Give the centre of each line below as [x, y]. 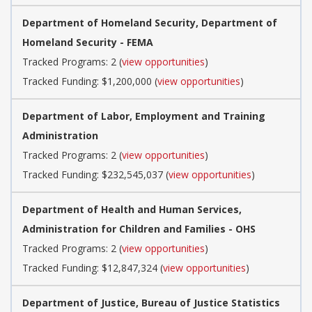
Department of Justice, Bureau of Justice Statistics [151, 302]
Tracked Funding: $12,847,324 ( [93, 267]
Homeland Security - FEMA [88, 42]
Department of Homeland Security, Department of [150, 22]
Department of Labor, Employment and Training [144, 116]
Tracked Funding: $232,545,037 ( [95, 174]
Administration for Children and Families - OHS [139, 228]
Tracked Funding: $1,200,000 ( [90, 81]
